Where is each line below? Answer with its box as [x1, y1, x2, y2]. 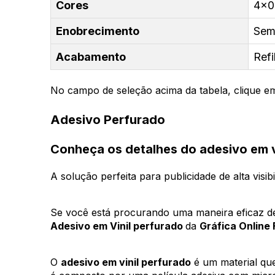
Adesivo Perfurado [50, 112, 165, 127]
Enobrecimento [56, 24, 139, 37]
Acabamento [56, 50, 126, 63]
